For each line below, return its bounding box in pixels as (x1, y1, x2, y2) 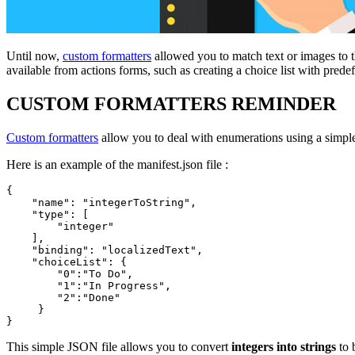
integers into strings (231, 339, 336, 353)
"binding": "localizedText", (6, 243, 203, 256)
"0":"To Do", (6, 267, 133, 280)
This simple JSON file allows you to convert (6, 339, 231, 353)
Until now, (6, 48, 63, 63)
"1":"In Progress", (6, 279, 171, 292)
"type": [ (6, 208, 89, 220)
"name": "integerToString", (6, 196, 197, 208)
